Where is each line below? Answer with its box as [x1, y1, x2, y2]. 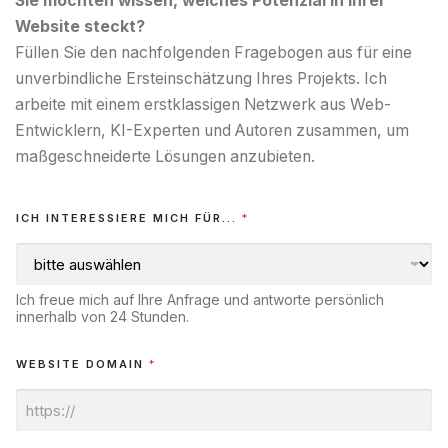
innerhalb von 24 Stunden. [16, 308, 189, 326]
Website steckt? [15, 17, 145, 37]
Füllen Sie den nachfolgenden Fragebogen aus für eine [15, 43, 412, 63]
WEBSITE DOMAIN [16, 357, 149, 372]
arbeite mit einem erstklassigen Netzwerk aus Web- [15, 95, 391, 115]
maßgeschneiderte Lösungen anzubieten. [15, 147, 315, 167]
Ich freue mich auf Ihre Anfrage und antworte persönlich [16, 291, 384, 309]
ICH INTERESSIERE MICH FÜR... [16, 211, 242, 226]
